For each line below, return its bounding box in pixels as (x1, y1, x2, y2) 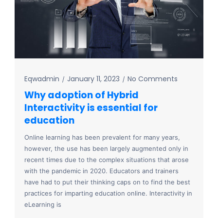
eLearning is (24, 200, 61, 209)
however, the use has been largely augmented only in (24, 145, 188, 153)
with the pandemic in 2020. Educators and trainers (24, 167, 179, 175)
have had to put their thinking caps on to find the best (24, 178, 190, 186)
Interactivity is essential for (24, 101, 158, 115)
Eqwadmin (24, 74, 59, 84)
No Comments (127, 74, 178, 84)
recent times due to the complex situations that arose (24, 156, 189, 164)
